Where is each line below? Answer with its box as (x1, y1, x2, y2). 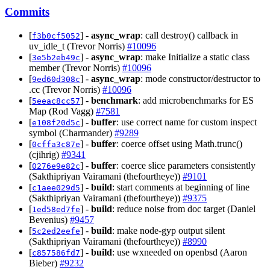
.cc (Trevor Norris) (29, 84, 102, 95)
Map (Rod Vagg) (29, 105, 96, 116)
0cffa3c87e (32, 139, 80, 149)
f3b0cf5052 (32, 31, 80, 40)
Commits (5, 5, 49, 19)
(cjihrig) (29, 149, 61, 160)
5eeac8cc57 (32, 96, 80, 105)
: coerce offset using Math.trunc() (116, 138, 242, 149)
